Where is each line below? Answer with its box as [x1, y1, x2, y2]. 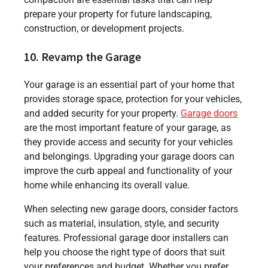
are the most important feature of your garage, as [24, 121, 231, 133]
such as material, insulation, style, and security [24, 217, 220, 229]
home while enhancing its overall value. [24, 179, 190, 191]
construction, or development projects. [24, 22, 184, 34]
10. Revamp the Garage [24, 48, 141, 64]
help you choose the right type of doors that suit [24, 246, 225, 258]
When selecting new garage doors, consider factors [24, 203, 238, 215]
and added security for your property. [24, 107, 181, 119]
